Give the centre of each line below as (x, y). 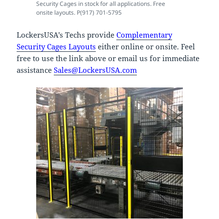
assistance (35, 70)
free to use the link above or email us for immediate (108, 58)
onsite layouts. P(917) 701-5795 (79, 13)
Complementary (144, 35)
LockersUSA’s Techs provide (67, 35)
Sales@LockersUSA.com (96, 70)
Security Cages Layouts (56, 47)
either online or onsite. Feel (147, 47)
